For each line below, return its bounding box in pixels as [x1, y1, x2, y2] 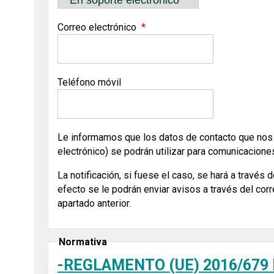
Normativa [59, 235, 108, 248]
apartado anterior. [57, 197, 131, 209]
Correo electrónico [57, 21, 137, 33]
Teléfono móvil [57, 76, 122, 88]
